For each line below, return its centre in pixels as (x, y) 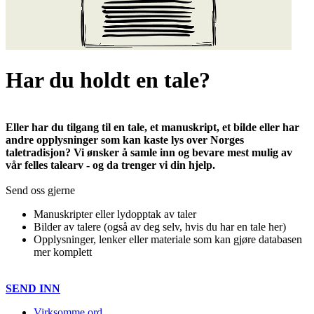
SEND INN (33, 288)
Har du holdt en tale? (108, 80)
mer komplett (63, 252)
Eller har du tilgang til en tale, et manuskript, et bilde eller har (152, 127)
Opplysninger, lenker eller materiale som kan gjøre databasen (168, 239)
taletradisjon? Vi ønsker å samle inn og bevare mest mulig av (149, 152)
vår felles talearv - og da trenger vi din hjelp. (110, 165)
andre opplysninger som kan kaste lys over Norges (125, 139)
